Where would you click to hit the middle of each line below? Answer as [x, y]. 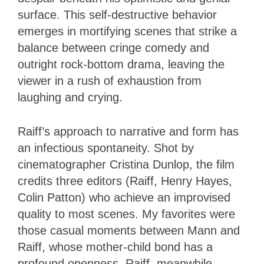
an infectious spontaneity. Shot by [106, 148]
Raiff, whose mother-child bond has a [115, 247]
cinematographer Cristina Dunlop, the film [126, 165]
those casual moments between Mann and [129, 231]
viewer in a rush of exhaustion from [110, 81]
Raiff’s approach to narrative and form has [128, 132]
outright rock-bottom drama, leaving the [121, 65]
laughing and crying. [72, 98]
